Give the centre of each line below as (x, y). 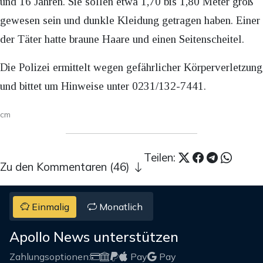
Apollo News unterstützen (94, 236)
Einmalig (50, 206)
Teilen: (161, 158)
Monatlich (119, 206)
